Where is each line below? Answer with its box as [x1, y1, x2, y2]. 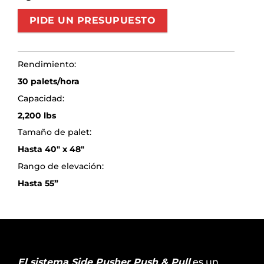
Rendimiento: [17, 59, 76, 70]
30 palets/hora [17, 76, 80, 87]
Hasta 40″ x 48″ [17, 144, 84, 155]
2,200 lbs [17, 110, 56, 121]
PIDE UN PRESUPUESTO [29, 15, 156, 27]
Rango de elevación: [17, 160, 104, 171]
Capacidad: [17, 93, 64, 104]
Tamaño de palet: [17, 127, 91, 138]
